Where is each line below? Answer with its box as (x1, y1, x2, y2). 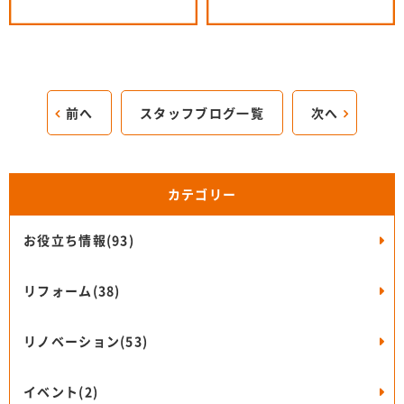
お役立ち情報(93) (23, 234, 134, 247)
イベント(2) (23, 385, 99, 399)
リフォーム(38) (23, 284, 121, 298)
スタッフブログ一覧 (140, 106, 264, 120)
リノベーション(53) (23, 335, 149, 348)
